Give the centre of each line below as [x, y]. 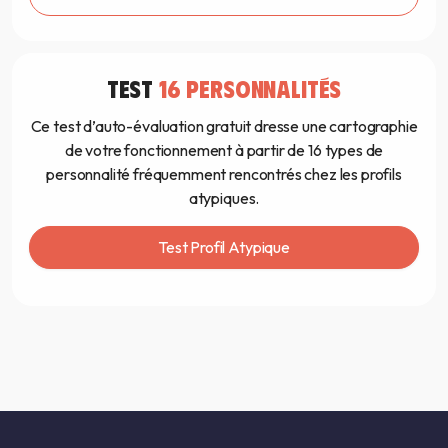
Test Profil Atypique [224, 247]
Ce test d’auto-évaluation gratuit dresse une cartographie [224, 126]
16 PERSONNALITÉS [250, 88]
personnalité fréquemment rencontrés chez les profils [224, 174]
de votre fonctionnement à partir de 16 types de [224, 150]
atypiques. [224, 198]
